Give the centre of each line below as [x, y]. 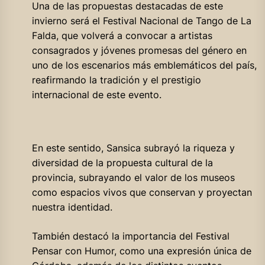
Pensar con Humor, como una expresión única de [141, 251]
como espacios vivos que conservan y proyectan [142, 192]
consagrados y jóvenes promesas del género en [139, 50]
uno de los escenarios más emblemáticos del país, [144, 65]
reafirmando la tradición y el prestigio [116, 80]
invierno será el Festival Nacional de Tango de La [141, 20]
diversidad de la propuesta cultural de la [122, 162]
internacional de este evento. [96, 94]
